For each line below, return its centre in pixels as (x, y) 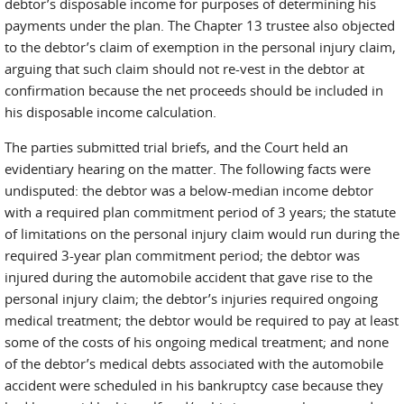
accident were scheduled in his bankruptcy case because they (194, 385)
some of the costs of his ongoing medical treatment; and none (197, 342)
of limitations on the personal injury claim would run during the (202, 234)
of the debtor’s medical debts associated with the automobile (194, 363)
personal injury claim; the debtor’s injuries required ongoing (191, 298)
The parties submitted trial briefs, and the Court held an (176, 147)
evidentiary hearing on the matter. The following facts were (188, 169)
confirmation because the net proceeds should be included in (194, 90)
